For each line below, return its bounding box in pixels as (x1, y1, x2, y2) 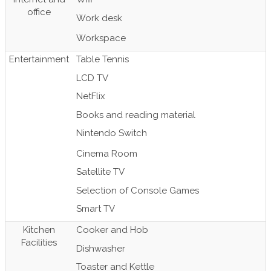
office (27, 7, 51, 18)
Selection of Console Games (76, 184, 199, 196)
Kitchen (23, 224, 55, 235)
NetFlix (76, 91, 105, 102)
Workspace (76, 33, 126, 44)
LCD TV (76, 72, 108, 83)
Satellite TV (76, 166, 125, 177)
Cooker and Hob (76, 224, 148, 235)
